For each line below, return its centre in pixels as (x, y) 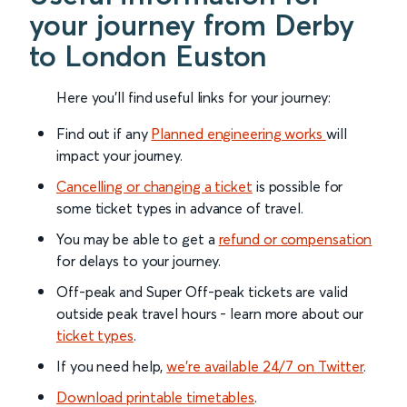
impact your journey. (119, 156)
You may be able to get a (138, 239)
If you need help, (112, 367)
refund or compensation (295, 239)
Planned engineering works (238, 134)
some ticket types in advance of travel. (180, 208)
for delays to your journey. (139, 261)
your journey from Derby (192, 25)
